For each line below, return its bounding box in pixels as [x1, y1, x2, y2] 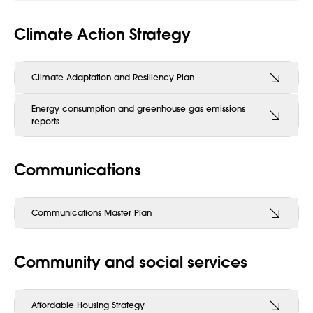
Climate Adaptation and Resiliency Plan [31, 72, 194, 82]
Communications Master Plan [31, 208, 152, 218]
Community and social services [14, 252, 247, 272]
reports [31, 116, 59, 126]
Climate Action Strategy [14, 24, 191, 44]
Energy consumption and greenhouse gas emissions [31, 103, 245, 114]
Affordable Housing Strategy [31, 300, 145, 310]
